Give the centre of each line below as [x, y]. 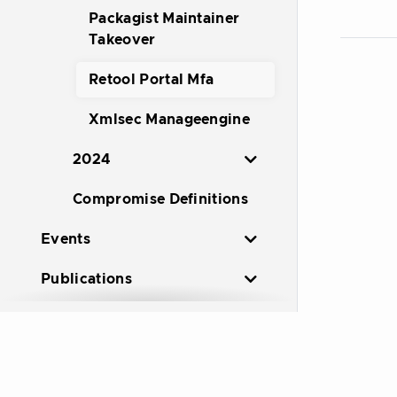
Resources [78, 319]
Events [66, 239]
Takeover [122, 40]
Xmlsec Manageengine [170, 120]
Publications [86, 279]
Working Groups [101, 359]
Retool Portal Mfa [152, 80]
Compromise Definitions [161, 199]
